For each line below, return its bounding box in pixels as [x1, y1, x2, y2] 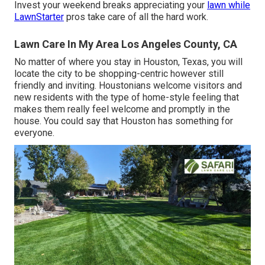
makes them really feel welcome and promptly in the [14, 104, 230, 115]
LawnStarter [14, 11, 64, 23]
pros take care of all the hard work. [64, 11, 208, 23]
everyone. [14, 127, 54, 139]
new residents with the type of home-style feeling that [14, 92, 239, 104]
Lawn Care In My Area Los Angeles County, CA [14, 38, 237, 51]
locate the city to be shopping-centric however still [14, 68, 224, 80]
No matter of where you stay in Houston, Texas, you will [14, 56, 243, 68]
